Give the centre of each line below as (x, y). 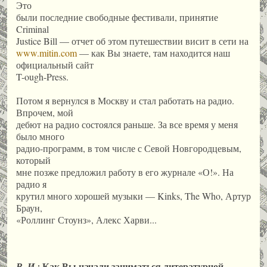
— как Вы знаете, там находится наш (153, 53)
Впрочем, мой (45, 112)
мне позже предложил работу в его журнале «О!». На (125, 172)
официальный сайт (55, 65)
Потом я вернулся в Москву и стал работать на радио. (125, 100)
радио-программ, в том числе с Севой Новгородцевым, (129, 148)
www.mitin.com (46, 53)
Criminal (32, 29)
